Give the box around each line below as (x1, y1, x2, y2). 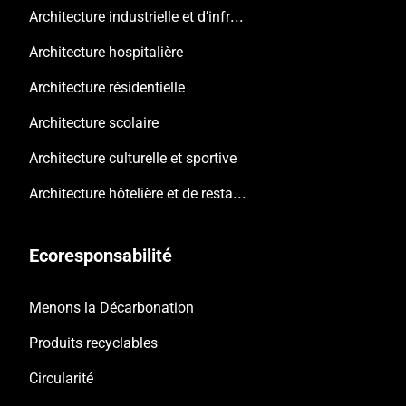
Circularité (29, 370, 93, 388)
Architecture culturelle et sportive (29, 150, 237, 168)
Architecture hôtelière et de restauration (233, 183, 246, 203)
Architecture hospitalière (29, 43, 183, 62)
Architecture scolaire (29, 114, 159, 132)
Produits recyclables (29, 334, 158, 353)
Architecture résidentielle (29, 79, 185, 97)
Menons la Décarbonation (29, 299, 194, 317)
